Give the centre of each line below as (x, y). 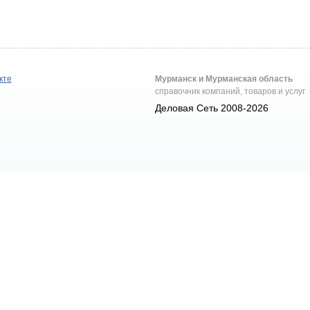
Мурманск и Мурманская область (224, 79)
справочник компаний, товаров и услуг (230, 91)
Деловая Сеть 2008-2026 (212, 108)
